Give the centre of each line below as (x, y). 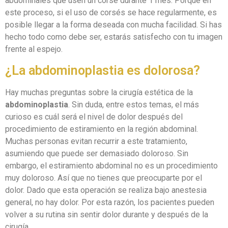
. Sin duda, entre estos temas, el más (134, 104)
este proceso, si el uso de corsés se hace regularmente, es (111, 13)
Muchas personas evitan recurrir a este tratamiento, (96, 141)
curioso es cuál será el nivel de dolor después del (94, 117)
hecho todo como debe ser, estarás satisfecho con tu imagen (114, 37)
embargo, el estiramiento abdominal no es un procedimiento (111, 165)
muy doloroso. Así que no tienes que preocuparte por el (104, 178)
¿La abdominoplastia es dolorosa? (103, 70)
